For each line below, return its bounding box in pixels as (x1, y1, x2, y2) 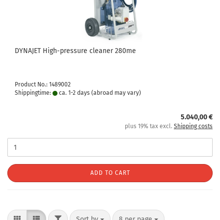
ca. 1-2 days (57, 89, 90, 96)
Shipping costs (174, 123, 213, 130)
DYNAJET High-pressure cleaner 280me (15, 47, 136, 55)
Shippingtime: (15, 89, 53, 96)
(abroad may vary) (91, 89, 141, 96)
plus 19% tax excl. (125, 123, 174, 130)
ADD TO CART (90, 169, 130, 176)
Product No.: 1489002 (15, 81, 71, 88)
